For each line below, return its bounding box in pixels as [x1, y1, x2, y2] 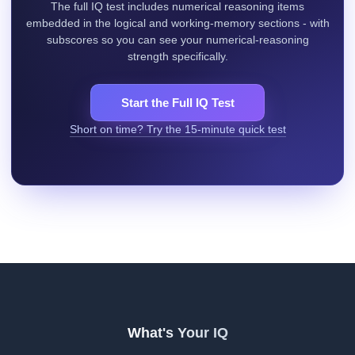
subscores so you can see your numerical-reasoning [46, 33, 309, 46]
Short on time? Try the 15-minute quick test [69, 124, 286, 136]
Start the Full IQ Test [120, 96, 235, 109]
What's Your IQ [127, 324, 228, 341]
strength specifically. [127, 50, 228, 63]
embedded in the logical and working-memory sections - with [25, 17, 330, 29]
